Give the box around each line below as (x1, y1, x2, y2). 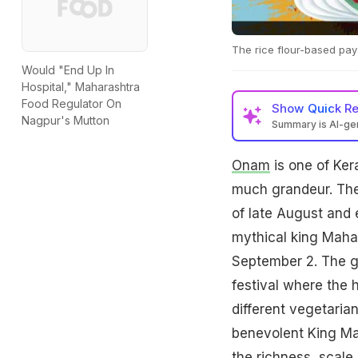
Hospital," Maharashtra (22, 80, 140, 94)
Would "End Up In (22, 63, 114, 78)
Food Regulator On (22, 97, 121, 111)
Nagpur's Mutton (22, 113, 109, 128)
